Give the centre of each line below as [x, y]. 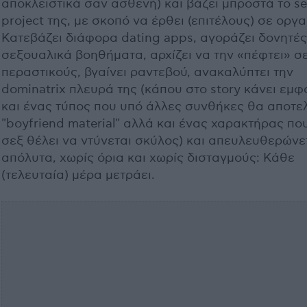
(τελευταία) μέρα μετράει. [78, 175]
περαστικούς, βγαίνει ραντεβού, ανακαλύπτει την [147, 73]
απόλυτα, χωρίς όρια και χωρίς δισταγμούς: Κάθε [148, 158]
